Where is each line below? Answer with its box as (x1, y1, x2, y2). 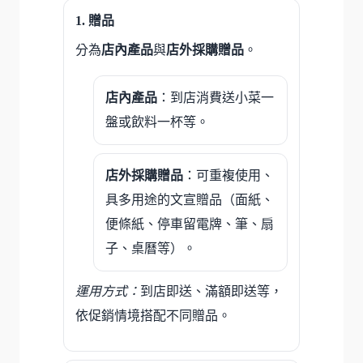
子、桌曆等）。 (105, 241, 196, 255)
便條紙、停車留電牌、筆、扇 (105, 216, 274, 231)
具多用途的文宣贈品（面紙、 (105, 192, 274, 207)
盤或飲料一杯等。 (105, 114, 209, 129)
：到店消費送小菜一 (157, 90, 274, 105)
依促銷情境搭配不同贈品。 (75, 308, 231, 322)
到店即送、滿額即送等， (140, 284, 283, 298)
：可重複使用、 (183, 168, 274, 182)
